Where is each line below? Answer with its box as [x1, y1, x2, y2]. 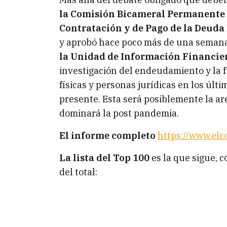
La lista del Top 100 [59, 152, 149, 164]
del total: [59, 166, 97, 178]
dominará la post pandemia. [59, 107, 179, 119]
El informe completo [59, 130, 156, 141]
